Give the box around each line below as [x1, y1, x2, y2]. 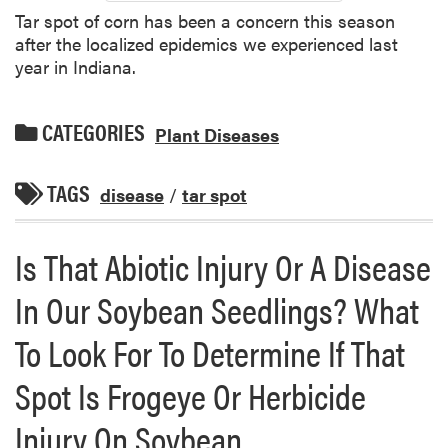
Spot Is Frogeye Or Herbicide [15, 369, 366, 422]
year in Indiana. [15, 54, 136, 80]
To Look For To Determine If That [15, 326, 405, 379]
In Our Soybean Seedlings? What [15, 283, 419, 336]
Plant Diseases [155, 121, 279, 147]
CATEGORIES [38, 116, 145, 149]
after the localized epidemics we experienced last [15, 31, 398, 57]
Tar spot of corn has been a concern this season [15, 8, 395, 34]
